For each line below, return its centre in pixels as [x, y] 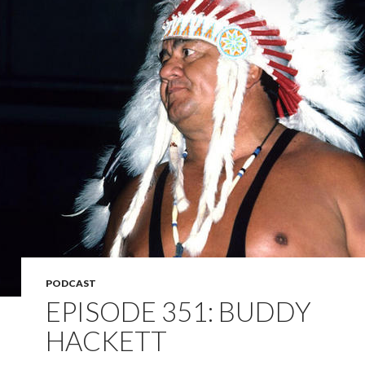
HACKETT [106, 341]
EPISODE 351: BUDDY [178, 311]
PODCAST [71, 283]
